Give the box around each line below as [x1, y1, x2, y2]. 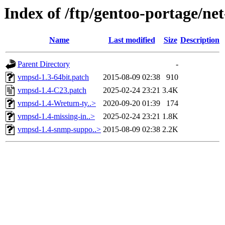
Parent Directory [18, 60, 70, 69]
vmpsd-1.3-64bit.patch [18, 73, 89, 82]
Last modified [108, 36, 155, 45]
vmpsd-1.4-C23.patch [18, 86, 86, 95]
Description [180, 36, 219, 45]
